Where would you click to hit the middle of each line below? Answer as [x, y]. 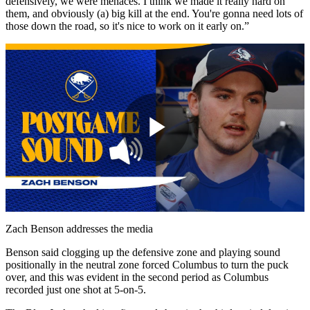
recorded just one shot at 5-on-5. [76, 289]
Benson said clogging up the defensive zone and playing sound [143, 252]
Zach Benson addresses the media [79, 228]
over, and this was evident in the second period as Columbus [137, 277]
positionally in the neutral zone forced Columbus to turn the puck [147, 264]
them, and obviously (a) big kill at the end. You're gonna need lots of [154, 13]
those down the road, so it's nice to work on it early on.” [127, 26]
